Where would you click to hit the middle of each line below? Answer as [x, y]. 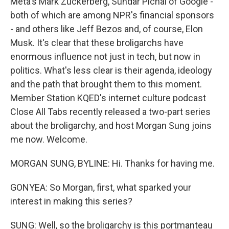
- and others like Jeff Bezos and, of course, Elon [107, 29]
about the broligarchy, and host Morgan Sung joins [111, 125]
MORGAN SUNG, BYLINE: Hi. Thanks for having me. [112, 163]
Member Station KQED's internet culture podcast [108, 98]
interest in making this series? [71, 201]
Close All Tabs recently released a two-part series [110, 112]
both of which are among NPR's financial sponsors [112, 15]
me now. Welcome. [49, 139]
